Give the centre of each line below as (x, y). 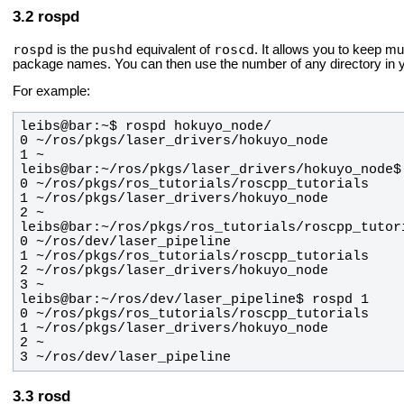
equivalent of (173, 49)
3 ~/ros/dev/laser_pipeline (125, 358)
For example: (51, 92)
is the (73, 49)
